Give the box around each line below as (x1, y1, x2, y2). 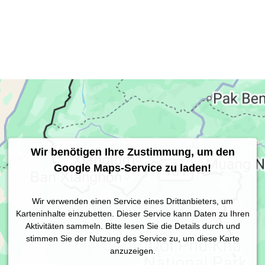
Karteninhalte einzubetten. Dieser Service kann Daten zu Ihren (15, 208, 250, 218)
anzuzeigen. (109, 245, 156, 256)
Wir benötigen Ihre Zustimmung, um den (30, 146, 235, 158)
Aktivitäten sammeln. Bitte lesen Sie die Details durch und (25, 221, 240, 231)
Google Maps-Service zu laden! (54, 161, 211, 174)
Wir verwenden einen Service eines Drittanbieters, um (32, 196, 233, 206)
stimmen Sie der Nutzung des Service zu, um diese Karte (25, 233, 240, 243)
